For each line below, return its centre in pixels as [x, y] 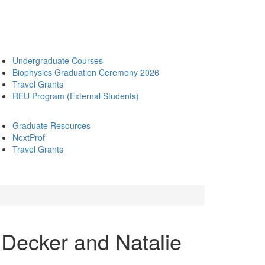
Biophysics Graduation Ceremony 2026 [86, 72]
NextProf [29, 137]
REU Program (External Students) [76, 96]
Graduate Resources [51, 125]
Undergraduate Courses [58, 60]
